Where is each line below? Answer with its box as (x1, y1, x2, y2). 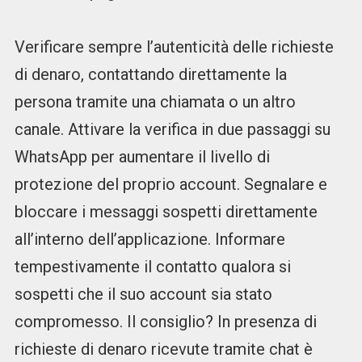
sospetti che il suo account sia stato (14, 284, 272, 305)
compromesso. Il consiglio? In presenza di (14, 312, 317, 332)
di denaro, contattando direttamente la (14, 65, 287, 85)
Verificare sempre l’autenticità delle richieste (14, 37, 334, 57)
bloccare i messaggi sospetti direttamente (14, 202, 318, 222)
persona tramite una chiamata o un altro (14, 92, 296, 112)
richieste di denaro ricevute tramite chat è (14, 339, 313, 360)
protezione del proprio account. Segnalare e (14, 175, 327, 195)
